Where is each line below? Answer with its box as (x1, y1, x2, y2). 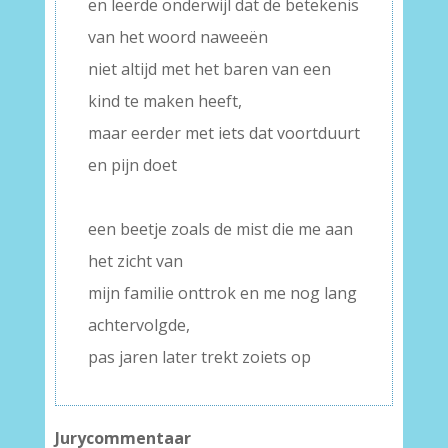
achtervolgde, (87, 314, 190, 336)
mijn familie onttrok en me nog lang (87, 282, 357, 304)
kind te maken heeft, (87, 90, 242, 112)
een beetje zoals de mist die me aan (87, 218, 353, 240)
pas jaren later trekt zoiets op (87, 346, 311, 368)
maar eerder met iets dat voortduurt (87, 122, 360, 144)
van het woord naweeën (87, 26, 268, 48)
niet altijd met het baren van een (87, 58, 331, 80)
